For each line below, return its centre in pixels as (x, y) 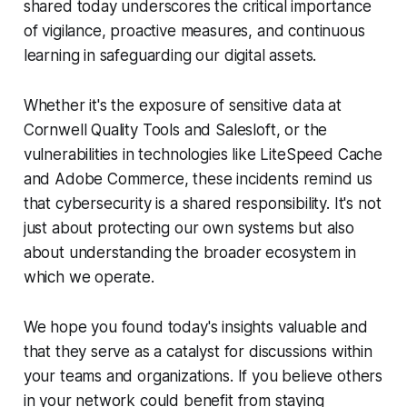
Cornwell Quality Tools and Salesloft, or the (175, 130)
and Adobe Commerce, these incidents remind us (198, 179)
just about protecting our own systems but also (189, 228)
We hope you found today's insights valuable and (195, 328)
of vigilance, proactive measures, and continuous (194, 31)
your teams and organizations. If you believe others (203, 377)
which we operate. (89, 278)
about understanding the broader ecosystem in (190, 253)
